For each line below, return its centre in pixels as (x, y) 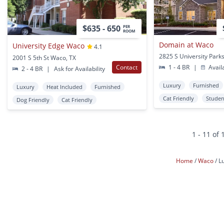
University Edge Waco (48, 45)
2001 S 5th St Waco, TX (44, 58)
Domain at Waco (186, 45)
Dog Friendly (33, 100)
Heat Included (64, 87)
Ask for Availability (79, 69)
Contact (127, 67)
